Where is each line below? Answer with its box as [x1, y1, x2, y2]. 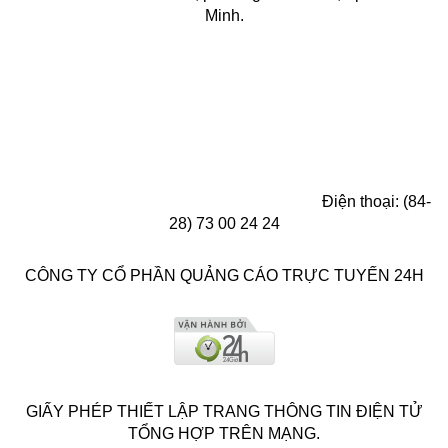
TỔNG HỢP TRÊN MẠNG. [128, 424, 320, 442]
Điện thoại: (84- [317, 192, 431, 210]
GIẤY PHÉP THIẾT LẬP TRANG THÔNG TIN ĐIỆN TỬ [25, 402, 423, 420]
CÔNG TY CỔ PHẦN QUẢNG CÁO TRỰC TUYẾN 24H [24, 266, 424, 284]
